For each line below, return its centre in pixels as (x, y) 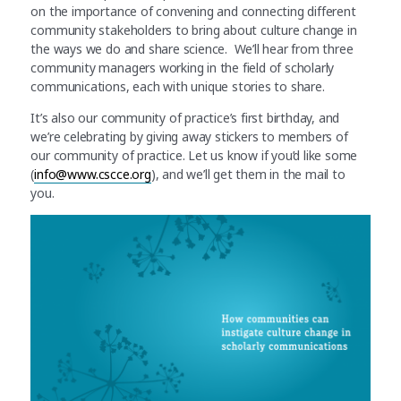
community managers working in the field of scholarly (183, 67)
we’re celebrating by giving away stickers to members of (189, 136)
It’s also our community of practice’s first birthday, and (185, 117)
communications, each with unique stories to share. (178, 86)
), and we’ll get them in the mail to (248, 174)
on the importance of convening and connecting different (193, 11)
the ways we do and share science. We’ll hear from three (192, 48)
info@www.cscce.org (93, 174)
